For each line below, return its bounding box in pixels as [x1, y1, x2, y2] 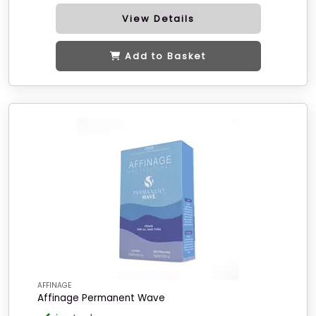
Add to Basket [125, 50, 206, 62]
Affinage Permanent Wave [37, 291, 165, 305]
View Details [121, 13, 195, 25]
